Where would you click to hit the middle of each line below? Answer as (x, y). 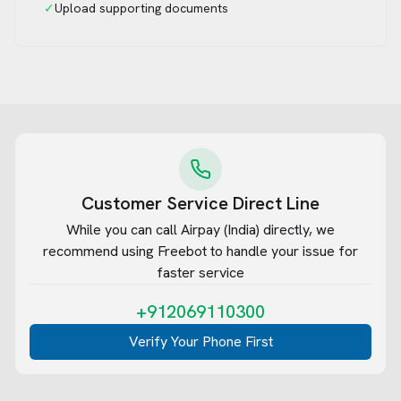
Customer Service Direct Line (200, 203)
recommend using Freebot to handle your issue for (200, 251)
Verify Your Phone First (200, 341)
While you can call (124, 230)
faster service (200, 273)
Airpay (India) (220, 230)
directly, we (297, 230)
